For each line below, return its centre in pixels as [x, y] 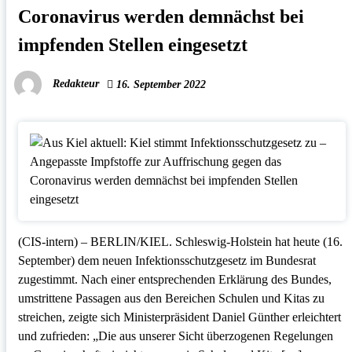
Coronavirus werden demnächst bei [161, 17]
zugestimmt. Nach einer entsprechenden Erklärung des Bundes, [174, 280]
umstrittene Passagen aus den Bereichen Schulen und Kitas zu [171, 299]
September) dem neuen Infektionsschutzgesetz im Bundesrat [167, 261]
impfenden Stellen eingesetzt [132, 45]
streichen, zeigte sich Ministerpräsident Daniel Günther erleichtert [179, 317]
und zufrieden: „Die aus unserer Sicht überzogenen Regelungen [175, 336]
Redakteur [75, 84]
